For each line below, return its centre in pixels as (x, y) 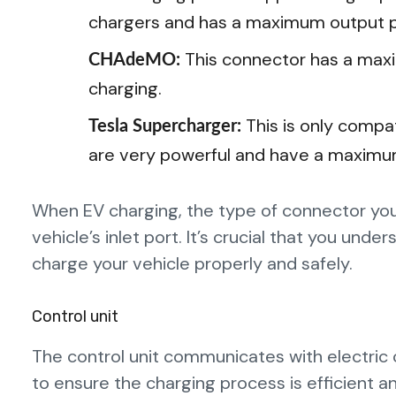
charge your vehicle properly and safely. (192, 263)
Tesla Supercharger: (167, 126)
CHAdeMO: (137, 60)
